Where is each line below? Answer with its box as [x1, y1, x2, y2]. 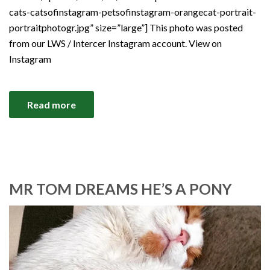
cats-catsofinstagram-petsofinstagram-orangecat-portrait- [9, 5, 256, 17]
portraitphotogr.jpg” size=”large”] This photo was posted [9, 21, 243, 33]
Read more [27, 98, 76, 110]
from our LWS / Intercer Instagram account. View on [9, 37, 222, 49]
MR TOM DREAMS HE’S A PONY [9, 179, 232, 198]
